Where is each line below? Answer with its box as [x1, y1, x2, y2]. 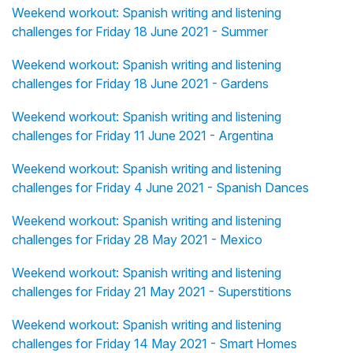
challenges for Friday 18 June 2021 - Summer [12, 24, 268, 40]
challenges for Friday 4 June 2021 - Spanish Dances [12, 180, 309, 196]
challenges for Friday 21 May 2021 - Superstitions [12, 284, 292, 300]
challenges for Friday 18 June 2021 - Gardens [12, 76, 269, 92]
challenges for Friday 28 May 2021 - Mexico [12, 232, 262, 248]
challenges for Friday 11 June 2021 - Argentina [12, 128, 273, 144]
